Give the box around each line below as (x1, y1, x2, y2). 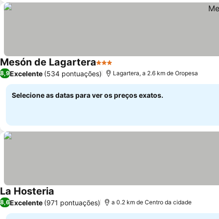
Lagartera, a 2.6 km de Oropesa (113, 69, 198, 77)
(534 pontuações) (44, 69, 102, 78)
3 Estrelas (96, 63, 132, 72)
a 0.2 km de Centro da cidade (111, 198, 192, 206)
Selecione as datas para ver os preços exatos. (12, 91, 163, 99)
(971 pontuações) (44, 198, 100, 207)
